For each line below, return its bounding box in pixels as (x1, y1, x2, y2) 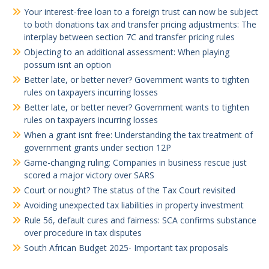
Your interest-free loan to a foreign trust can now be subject (24, 6, 258, 17)
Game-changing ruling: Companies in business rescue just (24, 157, 247, 168)
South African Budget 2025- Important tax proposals (24, 242, 228, 253)
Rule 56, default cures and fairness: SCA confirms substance (24, 214, 256, 226)
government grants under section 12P (24, 142, 171, 153)
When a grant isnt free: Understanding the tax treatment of (24, 129, 253, 141)
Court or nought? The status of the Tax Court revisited (24, 184, 235, 196)
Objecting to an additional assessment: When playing (24, 46, 229, 58)
